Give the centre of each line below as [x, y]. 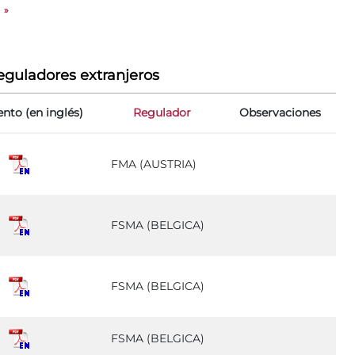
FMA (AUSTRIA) [154, 164]
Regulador [162, 113]
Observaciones [280, 113]
